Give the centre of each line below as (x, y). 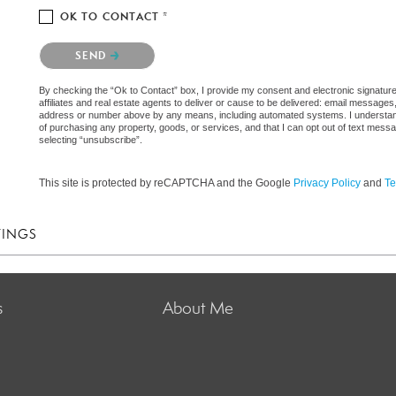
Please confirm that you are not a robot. (137, 45)
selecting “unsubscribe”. (91, 139)
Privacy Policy (327, 183)
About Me (198, 308)
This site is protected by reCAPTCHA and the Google (166, 183)
